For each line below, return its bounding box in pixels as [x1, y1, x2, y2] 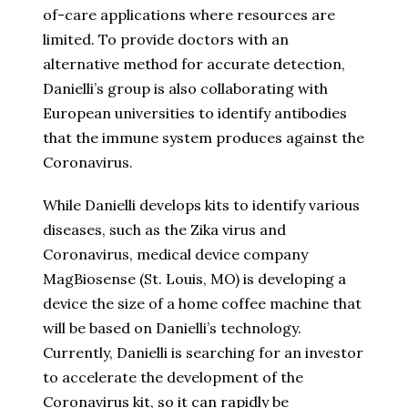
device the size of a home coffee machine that [43, 294, 362, 313]
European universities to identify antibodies [43, 104, 347, 123]
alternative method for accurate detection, [43, 55, 345, 74]
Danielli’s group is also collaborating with [43, 79, 328, 98]
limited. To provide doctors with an [43, 30, 289, 49]
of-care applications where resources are [43, 5, 335, 25]
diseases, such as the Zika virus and [43, 220, 286, 240]
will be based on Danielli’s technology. [43, 319, 301, 338]
